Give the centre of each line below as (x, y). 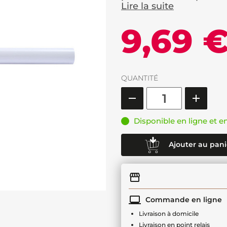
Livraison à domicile (169, 214)
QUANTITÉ (140, 78)
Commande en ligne (183, 199)
